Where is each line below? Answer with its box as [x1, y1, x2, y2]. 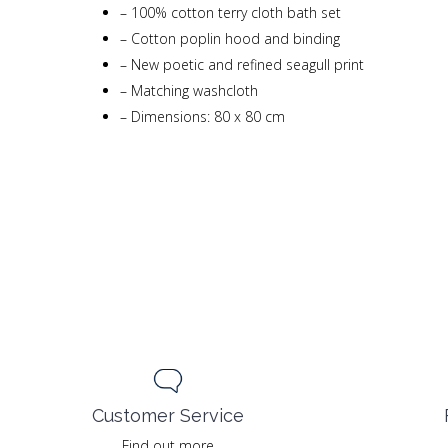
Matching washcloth [127, 81, 258, 100]
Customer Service [92, 404, 244, 426]
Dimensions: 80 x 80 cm [127, 107, 285, 126]
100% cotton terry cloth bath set [127, 3, 341, 22]
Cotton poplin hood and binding [127, 29, 340, 48]
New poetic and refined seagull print [127, 55, 364, 74]
